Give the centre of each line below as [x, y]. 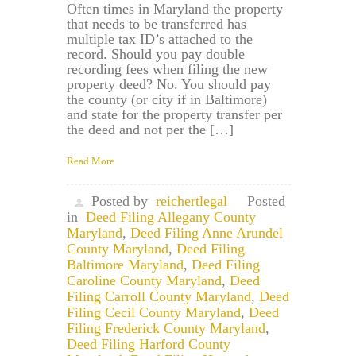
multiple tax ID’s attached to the [160, 39]
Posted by [120, 201]
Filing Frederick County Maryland [166, 329]
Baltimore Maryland [125, 265]
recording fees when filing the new [167, 70]
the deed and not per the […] [150, 130]
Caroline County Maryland [144, 281]
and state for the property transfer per [174, 115]
